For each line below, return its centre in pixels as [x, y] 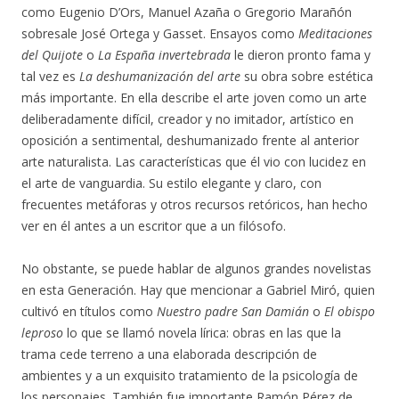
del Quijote [52, 55]
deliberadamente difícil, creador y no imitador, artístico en [187, 119]
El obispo [350, 311]
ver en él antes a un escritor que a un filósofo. [154, 226]
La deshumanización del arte [160, 76]
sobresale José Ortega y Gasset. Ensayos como [160, 33]
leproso [42, 333]
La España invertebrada [164, 55]
